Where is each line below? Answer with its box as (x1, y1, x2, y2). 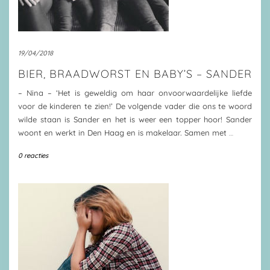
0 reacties (18, 151, 48, 160)
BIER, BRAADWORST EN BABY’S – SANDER (18, 67, 252, 81)
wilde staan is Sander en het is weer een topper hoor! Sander (18, 115, 252, 124)
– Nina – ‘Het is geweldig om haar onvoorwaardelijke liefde (18, 88, 252, 98)
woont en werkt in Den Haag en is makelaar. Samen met (18, 128, 229, 137)
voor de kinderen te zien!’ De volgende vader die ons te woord (18, 101, 252, 111)
